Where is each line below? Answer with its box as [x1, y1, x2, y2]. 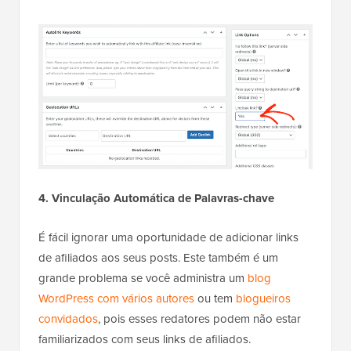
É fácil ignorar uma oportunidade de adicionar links [38, 228, 299, 246]
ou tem [194, 289, 236, 307]
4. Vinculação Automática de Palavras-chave [38, 189, 274, 207]
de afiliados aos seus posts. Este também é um [38, 248, 278, 266]
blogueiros [236, 289, 291, 307]
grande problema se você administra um [38, 269, 248, 287]
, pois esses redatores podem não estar [98, 309, 301, 327]
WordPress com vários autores [38, 289, 194, 307]
